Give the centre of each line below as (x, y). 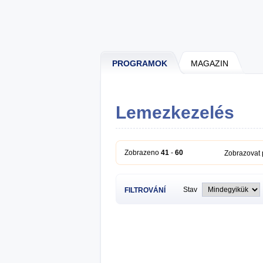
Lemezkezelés (175, 112)
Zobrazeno (143, 153)
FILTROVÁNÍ (145, 190)
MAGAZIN (210, 63)
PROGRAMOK (140, 63)
